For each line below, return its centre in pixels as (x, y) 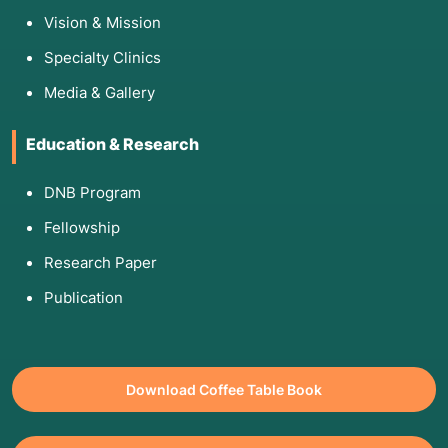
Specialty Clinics (102, 58)
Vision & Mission (102, 23)
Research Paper (100, 263)
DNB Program (92, 193)
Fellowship (82, 228)
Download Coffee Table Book (224, 390)
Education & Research (112, 144)
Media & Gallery (99, 93)
